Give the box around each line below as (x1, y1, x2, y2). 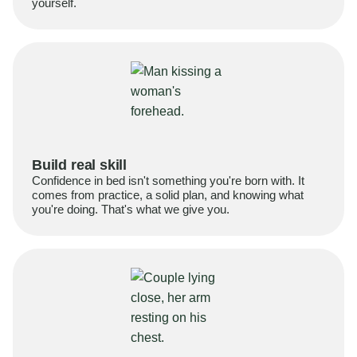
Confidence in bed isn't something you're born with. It (32, 174, 304, 187)
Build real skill (32, 157, 127, 173)
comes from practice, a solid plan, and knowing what (32, 188, 304, 202)
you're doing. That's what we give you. (32, 202, 229, 216)
